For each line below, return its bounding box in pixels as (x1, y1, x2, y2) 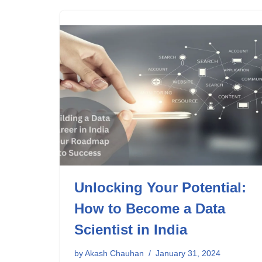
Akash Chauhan (85, 249, 144, 258)
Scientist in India (74, 222, 187, 237)
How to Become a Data (74, 201, 225, 216)
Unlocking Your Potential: (74, 180, 246, 195)
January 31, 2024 (156, 249, 220, 258)
